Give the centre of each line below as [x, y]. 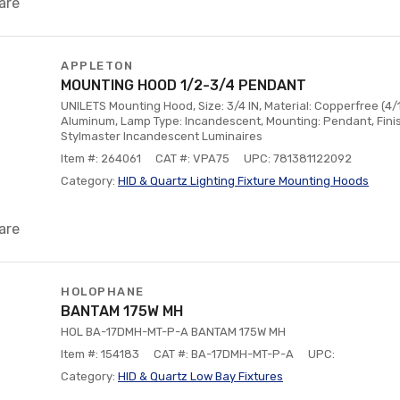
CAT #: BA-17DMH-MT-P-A [224, 354]
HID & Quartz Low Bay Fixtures [200, 376]
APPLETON [97, 66]
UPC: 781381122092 [298, 158]
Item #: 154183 [100, 354]
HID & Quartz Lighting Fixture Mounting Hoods [243, 181]
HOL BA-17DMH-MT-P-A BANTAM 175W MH [173, 332]
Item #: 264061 [101, 158]
